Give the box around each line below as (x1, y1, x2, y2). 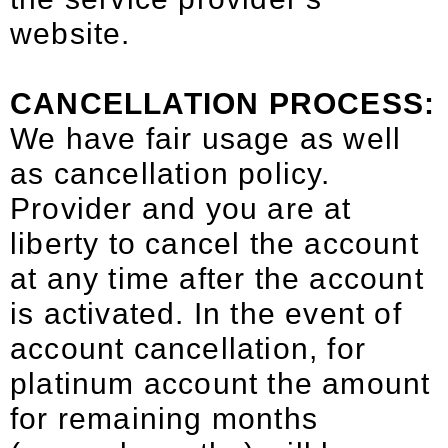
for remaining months (10, 402, 319, 435)
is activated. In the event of (10, 297, 402, 330)
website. (10, 17, 131, 50)
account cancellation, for (10, 332, 367, 365)
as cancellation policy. (10, 157, 331, 190)
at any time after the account (10, 262, 424, 295)
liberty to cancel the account (10, 227, 419, 260)
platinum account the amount (10, 367, 431, 400)
